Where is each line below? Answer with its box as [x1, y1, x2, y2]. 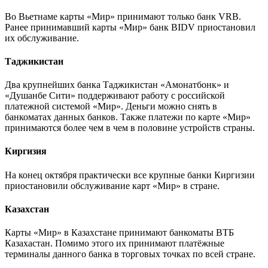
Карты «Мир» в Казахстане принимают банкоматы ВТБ [5, 227, 234, 238]
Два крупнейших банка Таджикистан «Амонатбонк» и [5, 80, 229, 90]
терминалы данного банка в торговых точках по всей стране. [5, 249, 255, 260]
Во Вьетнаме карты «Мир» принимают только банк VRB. [5, 11, 241, 22]
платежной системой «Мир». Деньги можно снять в [5, 101, 217, 112]
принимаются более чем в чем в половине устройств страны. [5, 123, 255, 133]
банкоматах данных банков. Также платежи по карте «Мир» [5, 112, 251, 123]
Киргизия [5, 146, 47, 157]
